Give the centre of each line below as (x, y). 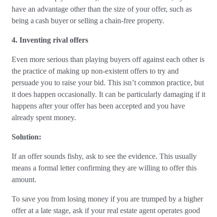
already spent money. (45, 117)
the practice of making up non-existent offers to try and (95, 71)
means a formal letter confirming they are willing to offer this (104, 168)
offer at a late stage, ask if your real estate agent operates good (106, 210)
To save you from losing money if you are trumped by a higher (107, 199)
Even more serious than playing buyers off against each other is (108, 59)
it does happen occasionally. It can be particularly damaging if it (108, 94)
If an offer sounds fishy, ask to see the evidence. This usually (104, 156)
